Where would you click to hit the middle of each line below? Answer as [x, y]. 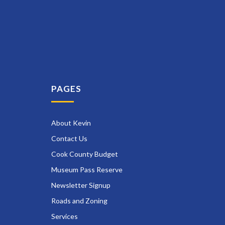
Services [65, 216]
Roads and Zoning [79, 201]
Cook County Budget [85, 154]
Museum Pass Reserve [87, 170]
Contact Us [69, 139]
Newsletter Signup [81, 185]
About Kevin [71, 123]
